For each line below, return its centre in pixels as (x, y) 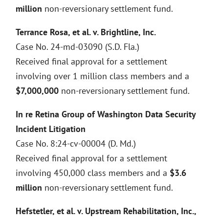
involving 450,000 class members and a (93, 173)
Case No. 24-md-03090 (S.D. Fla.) (77, 47)
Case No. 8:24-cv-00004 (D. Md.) (76, 143)
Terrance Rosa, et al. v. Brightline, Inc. (86, 32)
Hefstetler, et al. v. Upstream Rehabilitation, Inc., (106, 211)
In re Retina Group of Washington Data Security (106, 114)
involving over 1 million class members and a (102, 76)
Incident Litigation (51, 129)
